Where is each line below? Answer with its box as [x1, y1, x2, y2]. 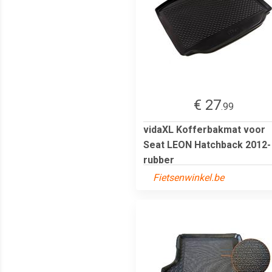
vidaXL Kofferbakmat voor [143, 123, 265, 135]
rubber [143, 154, 174, 166]
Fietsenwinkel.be [153, 171, 224, 183]
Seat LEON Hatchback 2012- [143, 138, 271, 151]
